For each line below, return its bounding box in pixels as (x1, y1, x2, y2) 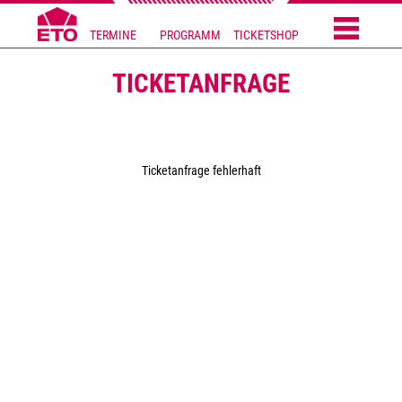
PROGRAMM (159, 27, 221, 43)
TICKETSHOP (233, 27, 300, 43)
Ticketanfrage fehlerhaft (141, 163, 261, 179)
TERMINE (90, 27, 137, 43)
